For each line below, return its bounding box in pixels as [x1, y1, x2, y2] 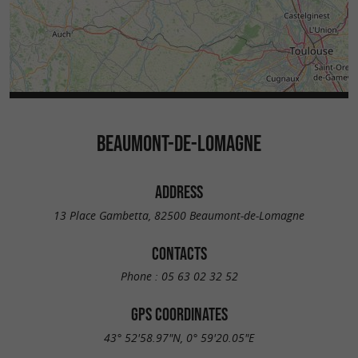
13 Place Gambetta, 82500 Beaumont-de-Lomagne [54, 207, 304, 223]
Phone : [120, 268, 161, 284]
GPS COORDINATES [130, 304, 228, 324]
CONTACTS [151, 243, 207, 263]
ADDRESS [155, 182, 203, 202]
